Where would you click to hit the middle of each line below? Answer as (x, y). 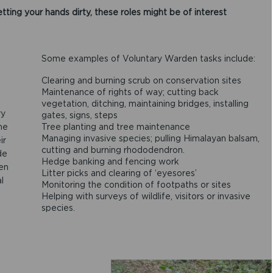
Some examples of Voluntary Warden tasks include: (148, 58)
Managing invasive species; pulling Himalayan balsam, (150, 138)
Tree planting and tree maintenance (115, 127)
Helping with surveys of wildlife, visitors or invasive (146, 196)
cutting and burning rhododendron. (113, 150)
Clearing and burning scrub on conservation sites (141, 80)
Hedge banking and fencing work (110, 161)
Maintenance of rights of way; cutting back (130, 92)
